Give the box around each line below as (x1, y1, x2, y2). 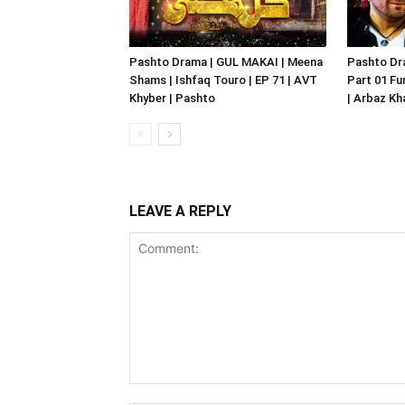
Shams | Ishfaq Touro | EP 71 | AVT (129, 73, 317, 87)
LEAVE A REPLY (129, 202, 231, 220)
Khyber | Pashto (129, 91, 215, 105)
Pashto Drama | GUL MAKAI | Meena (129, 55, 323, 69)
